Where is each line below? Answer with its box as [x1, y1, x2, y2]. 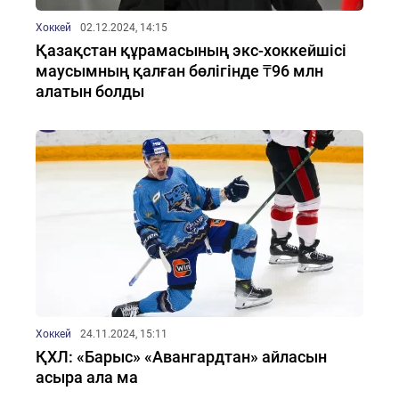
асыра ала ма [36, 368, 138, 387]
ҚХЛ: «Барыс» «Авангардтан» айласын [36, 347, 327, 366]
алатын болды [36, 82, 144, 101]
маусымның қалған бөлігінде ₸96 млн [36, 61, 323, 80]
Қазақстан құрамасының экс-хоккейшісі [36, 41, 346, 60]
